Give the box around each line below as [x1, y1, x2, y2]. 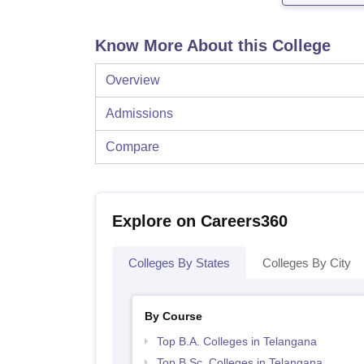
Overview [106, 73, 160, 88]
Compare [106, 140, 159, 154]
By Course [144, 310, 202, 323]
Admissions [106, 106, 173, 121]
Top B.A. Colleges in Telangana [156, 335, 317, 349]
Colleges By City [262, 256, 351, 271]
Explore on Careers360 [112, 212, 288, 231]
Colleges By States [128, 256, 230, 271]
